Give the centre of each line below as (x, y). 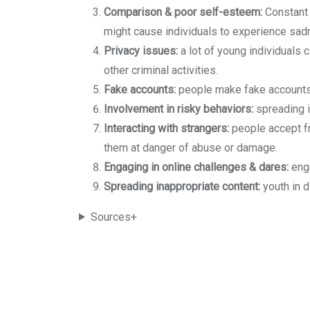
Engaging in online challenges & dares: (196, 167)
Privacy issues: (142, 51)
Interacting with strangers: (166, 128)
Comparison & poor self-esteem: (183, 12)
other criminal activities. (161, 70)
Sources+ (113, 217)
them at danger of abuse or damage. (191, 147)
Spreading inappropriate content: (183, 186)
